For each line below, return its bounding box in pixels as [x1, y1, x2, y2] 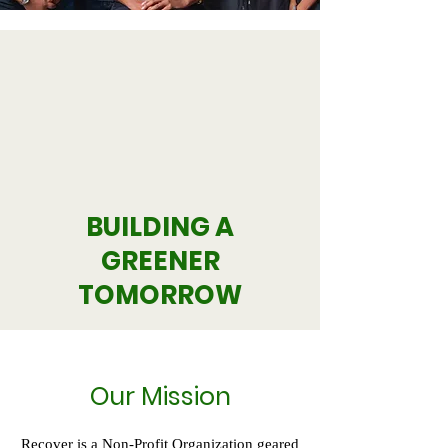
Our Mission [89, 379, 231, 414]
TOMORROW [78, 277, 242, 313]
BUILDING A [86, 209, 234, 245]
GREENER [100, 243, 220, 279]
